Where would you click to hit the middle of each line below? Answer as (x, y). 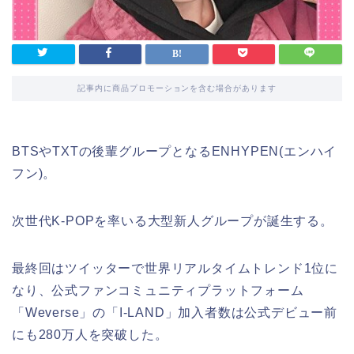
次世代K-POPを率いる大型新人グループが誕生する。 (173, 220)
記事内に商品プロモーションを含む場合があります (177, 88)
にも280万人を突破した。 (90, 334)
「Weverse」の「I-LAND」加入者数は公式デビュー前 (175, 312)
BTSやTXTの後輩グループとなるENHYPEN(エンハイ (175, 151)
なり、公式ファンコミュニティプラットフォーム (158, 290)
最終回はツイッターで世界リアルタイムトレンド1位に (175, 268)
